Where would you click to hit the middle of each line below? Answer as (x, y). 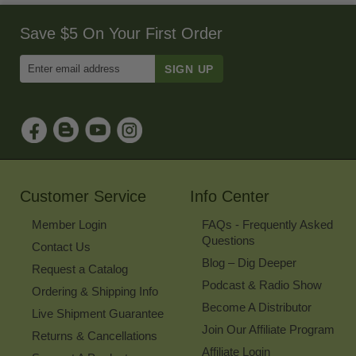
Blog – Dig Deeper (249, 263)
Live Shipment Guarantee (98, 314)
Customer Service (83, 197)
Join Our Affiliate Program (268, 330)
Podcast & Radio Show (262, 285)
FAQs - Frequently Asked (267, 225)
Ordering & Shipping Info (95, 292)
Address (112, 90)
